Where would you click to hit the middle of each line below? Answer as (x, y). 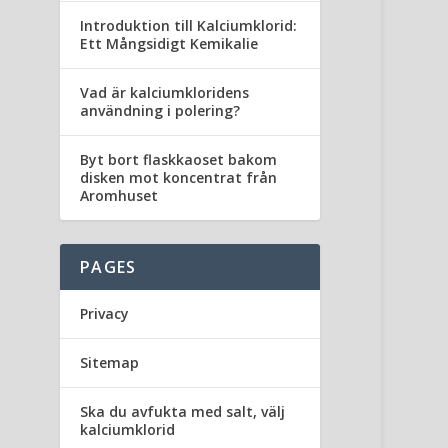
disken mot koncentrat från (179, 178)
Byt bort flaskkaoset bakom (179, 160)
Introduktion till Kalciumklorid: (189, 26)
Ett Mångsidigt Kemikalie (169, 44)
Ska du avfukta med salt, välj (183, 412)
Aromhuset (119, 196)
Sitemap (110, 363)
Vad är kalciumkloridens (165, 93)
